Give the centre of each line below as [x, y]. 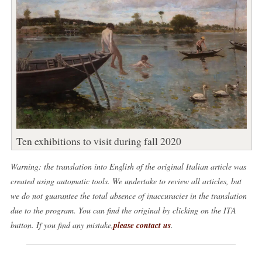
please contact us [142, 225]
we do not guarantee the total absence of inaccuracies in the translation [128, 195]
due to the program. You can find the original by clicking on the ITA [123, 210]
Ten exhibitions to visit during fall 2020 [99, 141]
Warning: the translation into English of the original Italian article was [128, 166]
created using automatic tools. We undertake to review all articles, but [126, 181]
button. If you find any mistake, [62, 225]
